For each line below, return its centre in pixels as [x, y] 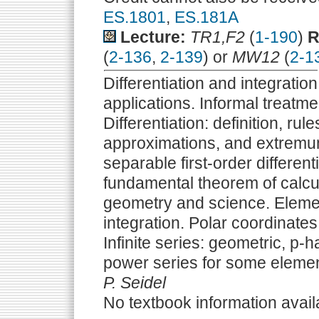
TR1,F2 [218, 37]
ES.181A [206, 17]
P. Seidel [135, 283]
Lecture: [153, 37]
